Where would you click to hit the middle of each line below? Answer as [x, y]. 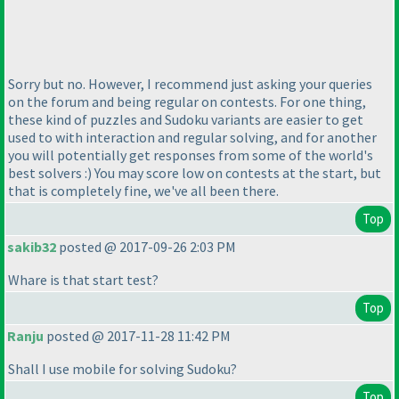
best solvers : [48, 172]
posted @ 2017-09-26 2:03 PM [146, 247]
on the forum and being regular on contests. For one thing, [187, 101]
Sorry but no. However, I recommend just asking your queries [190, 83]
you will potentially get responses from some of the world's [191, 155]
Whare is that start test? [83, 280]
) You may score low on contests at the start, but [234, 172]
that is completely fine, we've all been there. [143, 190]
